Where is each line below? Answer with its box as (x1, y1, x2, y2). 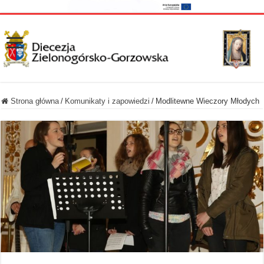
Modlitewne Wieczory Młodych (156, 96, 260, 105)
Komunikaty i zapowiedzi (65, 96, 150, 105)
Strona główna (8, 96, 60, 105)
